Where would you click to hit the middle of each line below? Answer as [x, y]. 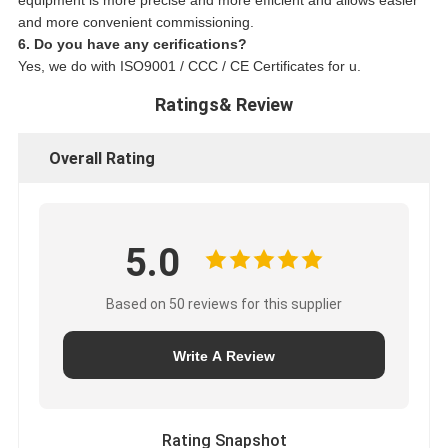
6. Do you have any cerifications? [132, 44]
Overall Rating [101, 159]
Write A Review [224, 356]
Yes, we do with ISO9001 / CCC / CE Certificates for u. [189, 66]
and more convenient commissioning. [135, 22]
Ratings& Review [224, 105]
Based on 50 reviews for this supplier [224, 304]
